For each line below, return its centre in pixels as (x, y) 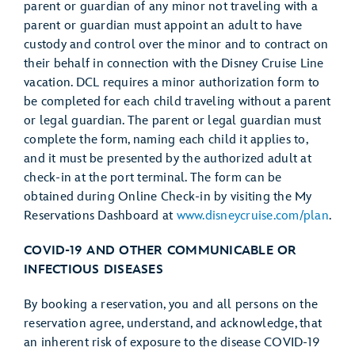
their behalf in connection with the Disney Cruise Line (174, 64)
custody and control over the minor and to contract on (176, 45)
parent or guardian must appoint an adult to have (163, 26)
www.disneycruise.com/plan (252, 216)
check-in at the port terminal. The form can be (153, 178)
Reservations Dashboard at (100, 216)
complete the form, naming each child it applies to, (166, 140)
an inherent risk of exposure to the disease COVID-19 (172, 343)
